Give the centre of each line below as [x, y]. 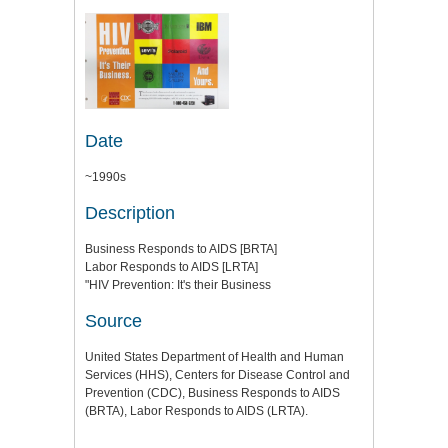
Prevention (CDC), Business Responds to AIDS [212, 392]
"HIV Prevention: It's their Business [178, 284]
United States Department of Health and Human [214, 356]
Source [113, 320]
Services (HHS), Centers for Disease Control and [217, 374]
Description [130, 212]
